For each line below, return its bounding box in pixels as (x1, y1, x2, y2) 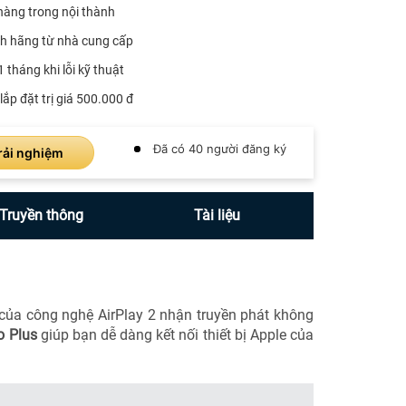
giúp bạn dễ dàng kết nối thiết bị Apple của (36, 325, 314, 343)
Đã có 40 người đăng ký (152, 140, 286, 156)
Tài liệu (194, 206, 240, 224)
